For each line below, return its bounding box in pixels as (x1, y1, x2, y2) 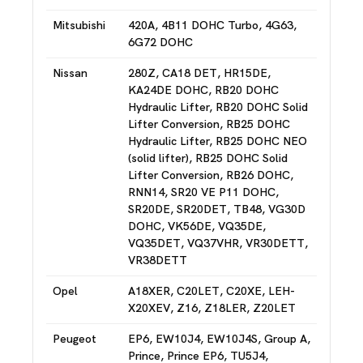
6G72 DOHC (128, 35, 193, 49)
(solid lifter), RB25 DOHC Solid (128, 151, 288, 165)
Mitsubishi (53, 18, 105, 32)
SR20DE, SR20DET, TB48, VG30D (128, 202, 305, 216)
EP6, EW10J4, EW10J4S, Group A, (128, 331, 310, 346)
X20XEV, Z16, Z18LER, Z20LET (128, 301, 296, 315)
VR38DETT (128, 253, 187, 267)
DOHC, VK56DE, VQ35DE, (128, 219, 266, 233)
